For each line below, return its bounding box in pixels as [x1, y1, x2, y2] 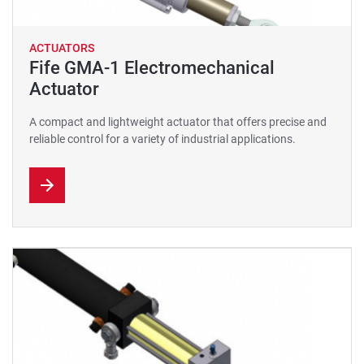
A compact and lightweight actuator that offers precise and [29, 115, 327, 128]
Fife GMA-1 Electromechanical [29, 58, 275, 78]
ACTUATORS [29, 41, 94, 54]
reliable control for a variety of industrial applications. [29, 132, 296, 145]
